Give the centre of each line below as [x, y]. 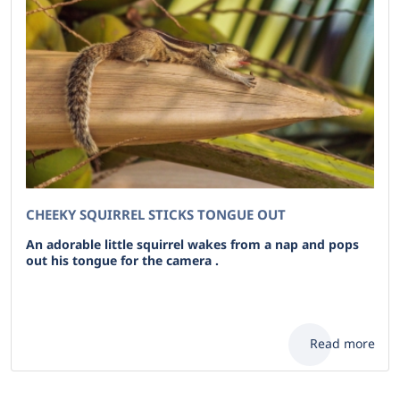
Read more [342, 343]
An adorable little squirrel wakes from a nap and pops [192, 244]
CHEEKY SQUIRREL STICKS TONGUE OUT [156, 214]
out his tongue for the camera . [122, 260]
